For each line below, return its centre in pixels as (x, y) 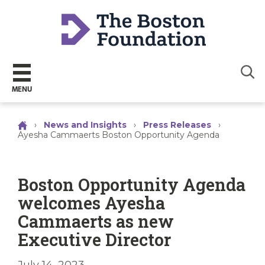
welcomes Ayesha (91, 203)
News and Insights (85, 125)
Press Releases (177, 125)
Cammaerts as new (96, 222)
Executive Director (94, 240)
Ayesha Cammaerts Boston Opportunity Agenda (119, 135)
